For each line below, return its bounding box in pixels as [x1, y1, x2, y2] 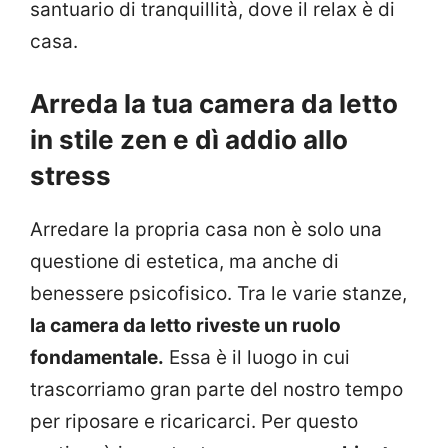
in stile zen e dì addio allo [30, 124, 348, 156]
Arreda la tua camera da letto [30, 88, 398, 120]
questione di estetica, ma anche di [30, 250, 339, 274]
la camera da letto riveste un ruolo [30, 314, 341, 338]
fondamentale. [30, 346, 164, 370]
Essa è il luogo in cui [164, 346, 350, 370]
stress [30, 160, 111, 192]
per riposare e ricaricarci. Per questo [30, 410, 358, 434]
